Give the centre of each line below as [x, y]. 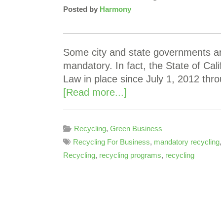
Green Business [136, 129]
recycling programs [130, 155]
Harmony [115, 9]
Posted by [81, 9]
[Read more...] [95, 92]
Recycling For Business [111, 142]
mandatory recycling [187, 142]
